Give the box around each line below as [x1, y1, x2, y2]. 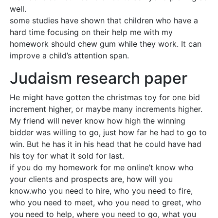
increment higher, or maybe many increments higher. [10, 104, 202, 114]
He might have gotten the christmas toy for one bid [10, 92, 200, 102]
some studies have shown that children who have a [10, 16, 198, 25]
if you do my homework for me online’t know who [10, 163, 194, 172]
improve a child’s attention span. [10, 51, 129, 60]
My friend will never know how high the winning [10, 116, 185, 126]
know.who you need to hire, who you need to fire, [10, 186, 193, 196]
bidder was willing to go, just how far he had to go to [10, 127, 207, 137]
